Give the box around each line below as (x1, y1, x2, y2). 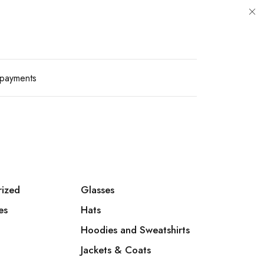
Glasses (81, 183, 115, 197)
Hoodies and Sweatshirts (81, 223, 190, 237)
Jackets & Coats (81, 243, 151, 257)
